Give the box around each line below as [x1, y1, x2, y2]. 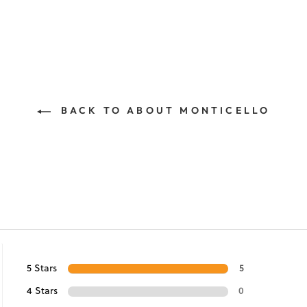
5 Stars [27, 260, 58, 275]
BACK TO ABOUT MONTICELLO [56, 104, 271, 116]
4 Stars [27, 283, 58, 297]
